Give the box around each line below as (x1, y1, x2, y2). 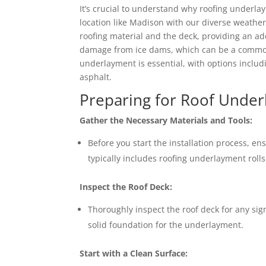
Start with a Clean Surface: (80, 248, 188, 259)
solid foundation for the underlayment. (88, 219, 244, 230)
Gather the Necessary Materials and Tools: (80, 115, 253, 126)
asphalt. (80, 71, 112, 83)
